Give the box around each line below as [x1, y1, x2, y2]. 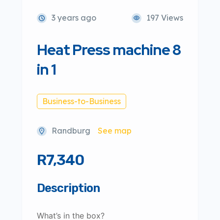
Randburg [52, 126, 90, 136]
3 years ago [52, 13, 96, 23]
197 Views [146, 13, 183, 23]
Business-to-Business [42, 96, 121, 106]
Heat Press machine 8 [37, 40, 181, 59]
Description [37, 181, 100, 195]
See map [98, 126, 132, 136]
